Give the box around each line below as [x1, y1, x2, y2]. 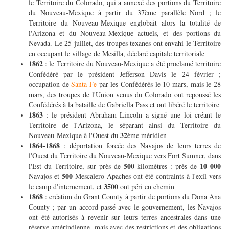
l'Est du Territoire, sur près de [29, 161, 124, 171]
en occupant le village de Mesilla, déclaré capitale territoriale [29, 49, 207, 59]
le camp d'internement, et [29, 181, 104, 192]
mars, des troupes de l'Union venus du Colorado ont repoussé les [29, 89, 221, 100]
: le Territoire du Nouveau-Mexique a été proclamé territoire [45, 59, 221, 69]
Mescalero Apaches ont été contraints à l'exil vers [75, 171, 221, 181]
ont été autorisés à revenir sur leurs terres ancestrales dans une [29, 212, 221, 222]
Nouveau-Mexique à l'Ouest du [29, 130, 120, 141]
